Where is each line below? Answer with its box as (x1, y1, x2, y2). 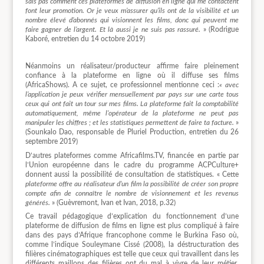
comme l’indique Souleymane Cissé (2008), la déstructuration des (25, 240, 239, 248)
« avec (219, 81, 239, 89)
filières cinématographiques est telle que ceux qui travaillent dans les (25, 250, 239, 258)
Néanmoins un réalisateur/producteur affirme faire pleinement (25, 62, 239, 70)
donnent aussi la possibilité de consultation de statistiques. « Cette (25, 170, 239, 178)
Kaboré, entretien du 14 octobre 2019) (25, 35, 145, 43)
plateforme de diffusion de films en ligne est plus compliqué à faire (25, 222, 239, 229)
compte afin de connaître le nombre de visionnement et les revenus (25, 189, 239, 197)
